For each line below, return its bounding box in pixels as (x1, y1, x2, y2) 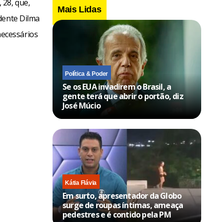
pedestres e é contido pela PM (62, 209, 171, 220)
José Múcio (62, 100, 101, 111)
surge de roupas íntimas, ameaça (62, 199, 183, 211)
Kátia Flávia (65, 179, 97, 186)
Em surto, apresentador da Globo (62, 190, 182, 201)
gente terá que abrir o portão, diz (62, 90, 183, 102)
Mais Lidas (57, 4, 102, 14)
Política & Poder (65, 70, 109, 77)
